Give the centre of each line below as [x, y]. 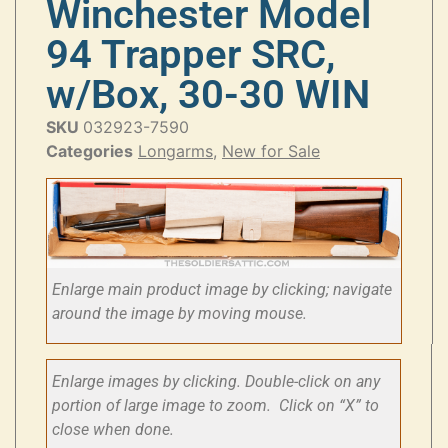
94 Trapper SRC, [190, 54]
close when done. [113, 429]
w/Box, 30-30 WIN [208, 94]
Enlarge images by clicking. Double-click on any [216, 381]
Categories [89, 150]
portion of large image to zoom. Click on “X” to [215, 405]
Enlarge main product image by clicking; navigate [222, 289]
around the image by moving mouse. [181, 313]
